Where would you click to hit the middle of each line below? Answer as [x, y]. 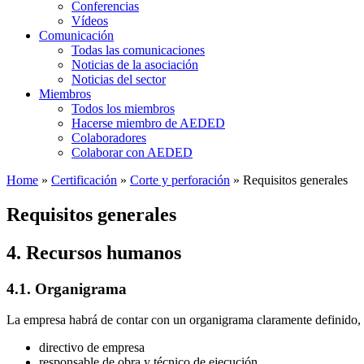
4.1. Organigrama [67, 288]
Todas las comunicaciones [138, 50]
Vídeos [90, 21]
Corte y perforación [180, 180]
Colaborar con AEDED [132, 152]
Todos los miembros [123, 108]
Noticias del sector [119, 79]
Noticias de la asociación [135, 65]
